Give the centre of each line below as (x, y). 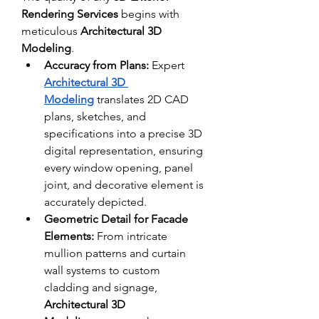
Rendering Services (70, 14)
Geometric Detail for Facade (116, 219)
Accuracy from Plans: (96, 65)
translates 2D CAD (141, 99)
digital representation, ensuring (124, 150)
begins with (149, 14)
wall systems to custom (102, 270)
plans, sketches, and (95, 116)
